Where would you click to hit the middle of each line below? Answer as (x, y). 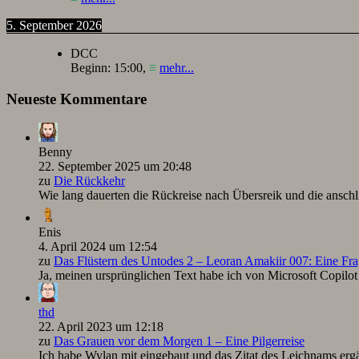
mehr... (177, 67)
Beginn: (92, 67)
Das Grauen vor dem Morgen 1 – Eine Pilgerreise (179, 341)
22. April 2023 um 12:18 (101, 327)
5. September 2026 (54, 25)
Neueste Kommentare (77, 99)
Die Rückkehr (89, 181)
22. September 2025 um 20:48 (115, 167)
